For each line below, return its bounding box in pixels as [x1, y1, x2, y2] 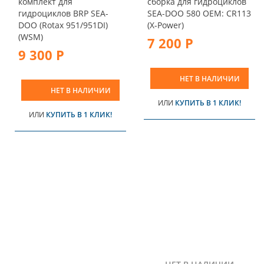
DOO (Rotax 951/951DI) [18, 19, 108, 31]
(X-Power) [147, 19, 184, 31]
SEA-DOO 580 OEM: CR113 [147, 8, 251, 19]
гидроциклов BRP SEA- [18, 8, 108, 19]
